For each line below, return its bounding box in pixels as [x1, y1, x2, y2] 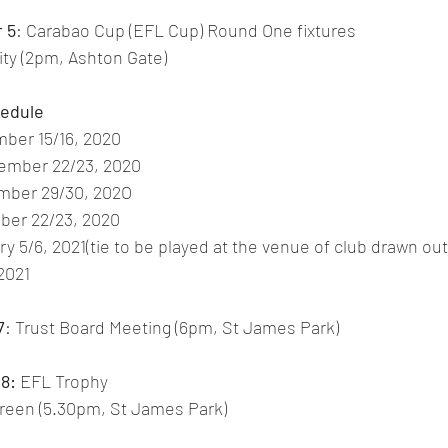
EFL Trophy [16, 370, 112, 393]
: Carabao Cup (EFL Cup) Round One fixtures [16, 19, 360, 42]
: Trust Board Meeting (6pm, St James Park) [5, 316, 339, 339]
